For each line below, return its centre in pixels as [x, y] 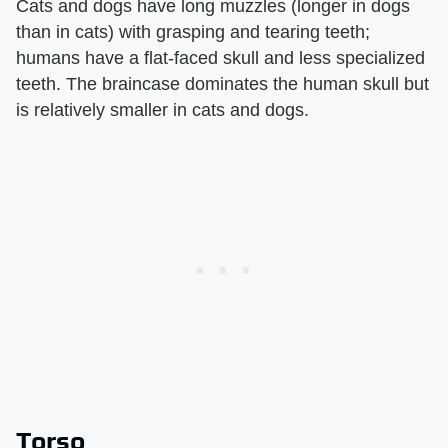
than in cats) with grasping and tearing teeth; [193, 32]
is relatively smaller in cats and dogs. [162, 110]
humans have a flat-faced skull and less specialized [220, 58]
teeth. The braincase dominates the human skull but [222, 84]
